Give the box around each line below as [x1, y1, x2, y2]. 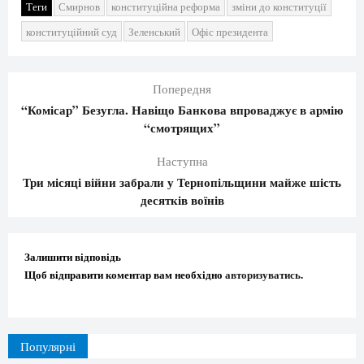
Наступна [156, 153, 208, 170]
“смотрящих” [144, 119, 220, 137]
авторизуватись [225, 266, 301, 283]
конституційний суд [26, 24, 117, 40]
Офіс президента [192, 24, 268, 40]
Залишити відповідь [24, 249, 121, 265]
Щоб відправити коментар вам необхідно [24, 266, 225, 283]
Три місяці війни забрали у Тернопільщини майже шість [23, 173, 341, 192]
